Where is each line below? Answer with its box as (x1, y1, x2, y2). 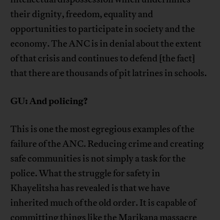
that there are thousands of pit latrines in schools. (10, 67, 207, 79)
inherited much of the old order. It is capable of (10, 196, 196, 209)
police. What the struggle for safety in (10, 167, 161, 179)
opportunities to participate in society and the (10, 23, 195, 35)
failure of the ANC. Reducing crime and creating (10, 137, 204, 150)
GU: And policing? (10, 94, 88, 108)
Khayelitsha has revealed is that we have (10, 182, 170, 194)
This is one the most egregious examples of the (10, 123, 195, 135)
